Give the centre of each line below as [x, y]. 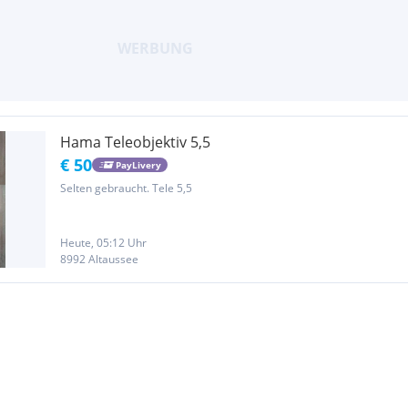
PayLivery [138, 164]
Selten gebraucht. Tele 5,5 [126, 188]
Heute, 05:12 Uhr [103, 243]
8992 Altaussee [99, 259]
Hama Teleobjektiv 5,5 [135, 142]
